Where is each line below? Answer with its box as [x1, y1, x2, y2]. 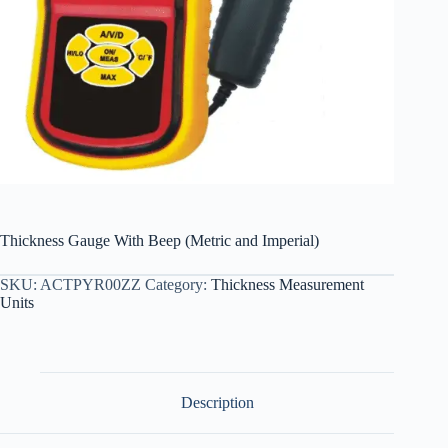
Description [180, 394, 254, 412]
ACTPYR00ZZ [40, 276, 141, 294]
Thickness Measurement [211, 276, 364, 294]
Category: [145, 276, 211, 294]
